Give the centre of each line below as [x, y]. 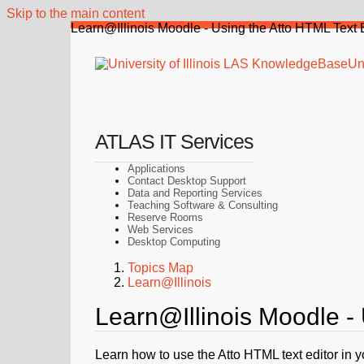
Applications [156, 169]
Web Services [160, 230]
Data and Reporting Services [195, 193]
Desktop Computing [174, 242]
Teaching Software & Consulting [203, 205]
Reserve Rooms [165, 217]
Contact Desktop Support [187, 181]
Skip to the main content [76, 13]
